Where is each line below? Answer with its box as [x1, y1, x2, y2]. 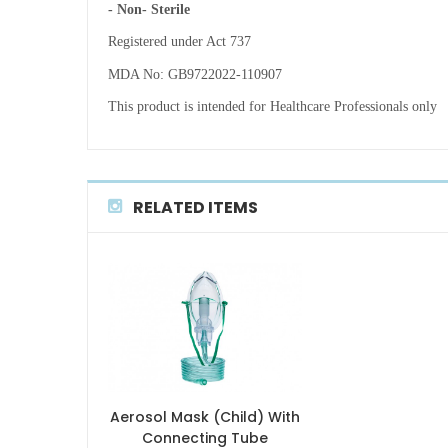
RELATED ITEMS [133, 195, 258, 219]
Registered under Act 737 [108, 34, 251, 49]
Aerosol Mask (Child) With [110, 406, 300, 427]
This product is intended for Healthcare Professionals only [108, 99, 437, 114]
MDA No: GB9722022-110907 [108, 66, 282, 82]
